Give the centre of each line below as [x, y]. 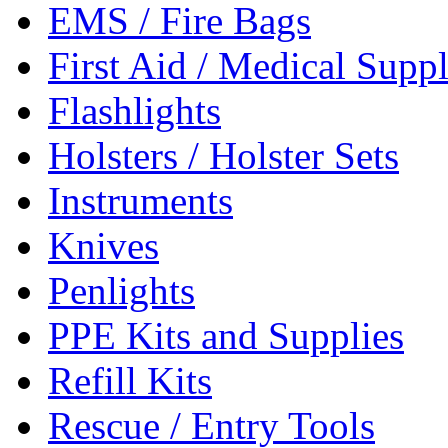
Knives [103, 245]
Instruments [140, 200]
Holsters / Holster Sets [223, 155]
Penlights [121, 290]
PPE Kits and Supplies [226, 335]
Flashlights [134, 110]
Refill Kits [130, 380]
